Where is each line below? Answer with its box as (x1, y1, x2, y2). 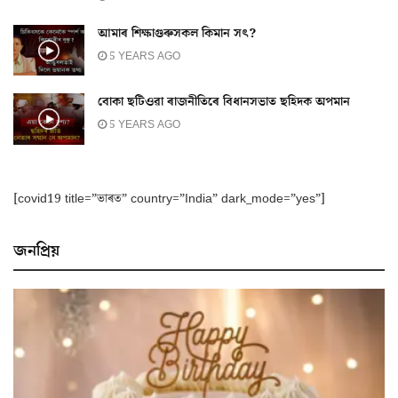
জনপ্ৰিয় (13, 239, 60, 262)
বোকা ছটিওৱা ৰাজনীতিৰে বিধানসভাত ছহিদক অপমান (98, 93, 350, 112)
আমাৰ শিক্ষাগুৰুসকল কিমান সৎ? (98, 25, 256, 44)
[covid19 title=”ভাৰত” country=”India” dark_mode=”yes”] (13, 189, 325, 208)
